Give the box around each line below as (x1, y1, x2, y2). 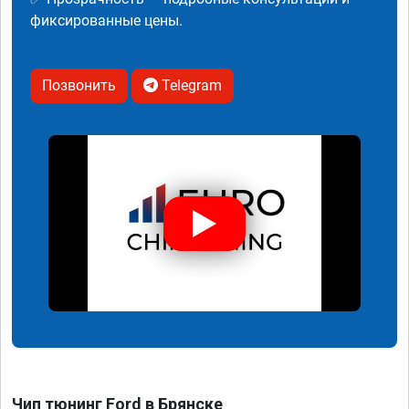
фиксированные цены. (30, 12, 183, 30)
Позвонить (42, 77, 116, 95)
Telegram (158, 77, 222, 95)
